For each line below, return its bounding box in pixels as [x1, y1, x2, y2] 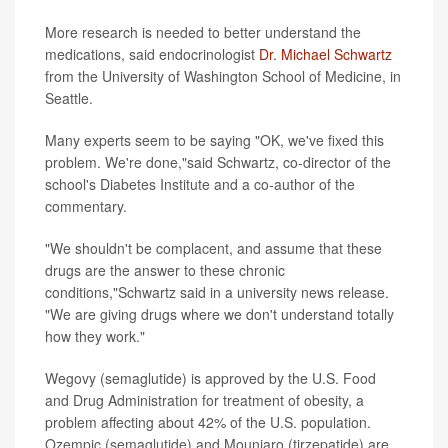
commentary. [45, 196, 127, 217]
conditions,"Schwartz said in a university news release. [45, 282, 389, 303]
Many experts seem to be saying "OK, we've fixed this [45, 130, 384, 151]
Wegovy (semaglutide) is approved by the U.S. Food [45, 368, 376, 389]
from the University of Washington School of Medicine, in [45, 66, 401, 87]
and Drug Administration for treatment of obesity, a [45, 390, 364, 411]
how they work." [45, 326, 145, 347]
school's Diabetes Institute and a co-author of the [45, 174, 355, 195]
